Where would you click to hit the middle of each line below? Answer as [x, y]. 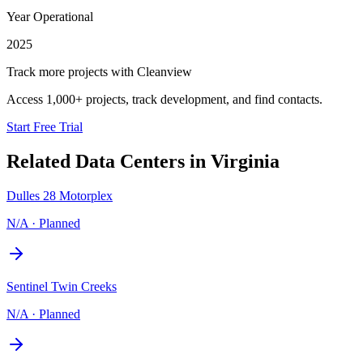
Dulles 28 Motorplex [60, 195]
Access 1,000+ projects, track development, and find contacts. [164, 99]
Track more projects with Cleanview [99, 71]
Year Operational [50, 16]
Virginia [245, 161]
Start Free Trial [45, 126]
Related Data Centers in [109, 161]
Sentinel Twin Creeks [62, 286]
